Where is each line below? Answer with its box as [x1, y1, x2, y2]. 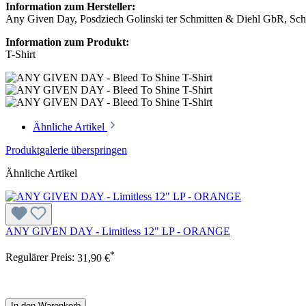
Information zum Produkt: [5, 36, 129, 48]
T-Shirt [5, 48, 36, 61]
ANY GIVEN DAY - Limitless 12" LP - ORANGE [5, 225, 230, 238]
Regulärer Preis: [5, 251, 77, 264]
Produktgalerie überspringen [5, 144, 127, 156]
